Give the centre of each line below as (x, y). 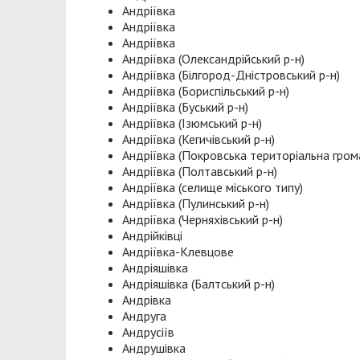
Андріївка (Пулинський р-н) (196, 204)
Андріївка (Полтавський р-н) (200, 172)
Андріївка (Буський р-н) (185, 107)
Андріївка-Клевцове (178, 252)
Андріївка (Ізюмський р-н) (192, 123)
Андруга (144, 316)
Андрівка (147, 300)
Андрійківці (152, 236)
